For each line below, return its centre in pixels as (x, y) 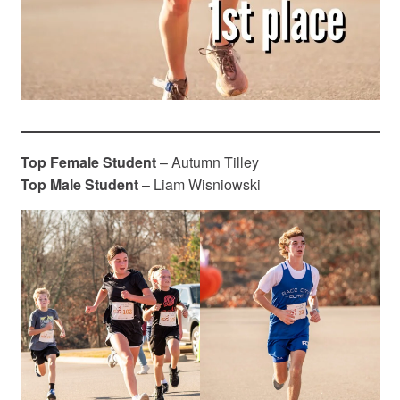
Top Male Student (79, 184)
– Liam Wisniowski (199, 184)
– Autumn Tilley (207, 162)
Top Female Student (88, 162)
